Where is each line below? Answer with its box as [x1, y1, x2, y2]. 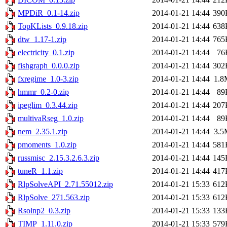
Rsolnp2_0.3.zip [18, 206, 70, 215]
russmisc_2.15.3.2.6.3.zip [18, 154, 99, 163]
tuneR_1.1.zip [18, 167, 63, 176]
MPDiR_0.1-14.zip [18, 9, 80, 18]
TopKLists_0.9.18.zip [18, 22, 88, 31]
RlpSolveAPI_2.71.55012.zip [18, 180, 113, 189]
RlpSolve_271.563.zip [18, 193, 90, 202]
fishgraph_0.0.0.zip [18, 61, 80, 70]
